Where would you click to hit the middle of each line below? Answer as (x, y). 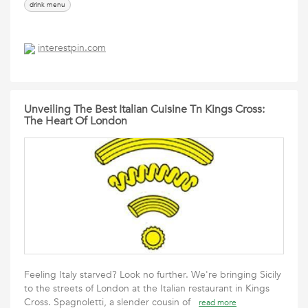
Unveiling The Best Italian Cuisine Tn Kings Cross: (144, 109)
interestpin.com (72, 48)
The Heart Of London (76, 121)
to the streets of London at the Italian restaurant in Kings (147, 288)
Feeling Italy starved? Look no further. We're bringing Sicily (153, 275)
